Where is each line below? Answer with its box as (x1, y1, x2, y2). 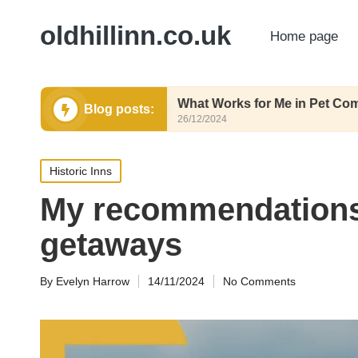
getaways (40, 227, 182, 262)
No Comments (223, 275, 296, 288)
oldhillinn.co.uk (40, 21, 231, 50)
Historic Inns (50, 165, 112, 177)
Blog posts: (84, 102, 154, 116)
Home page (270, 28, 338, 44)
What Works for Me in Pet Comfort (109, 97, 315, 110)
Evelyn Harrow (56, 275, 129, 288)
